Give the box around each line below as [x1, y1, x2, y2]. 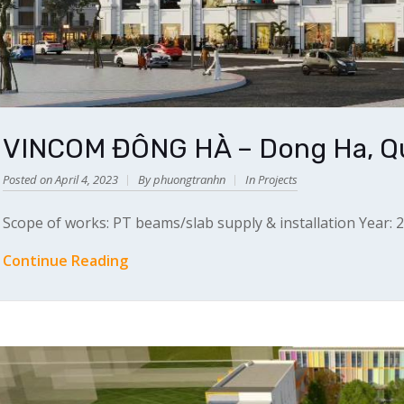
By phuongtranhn [138, 171, 225, 188]
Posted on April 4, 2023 [3, 171, 118, 188]
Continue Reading [3, 251, 128, 271]
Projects [258, 171, 298, 188]
